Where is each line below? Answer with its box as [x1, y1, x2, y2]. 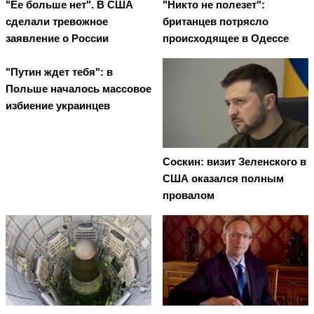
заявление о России [6, 32, 109, 45]
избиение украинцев [6, 100, 110, 112]
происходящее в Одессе [163, 32, 289, 45]
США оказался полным [163, 172, 284, 185]
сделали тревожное [6, 15, 108, 28]
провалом [163, 189, 214, 202]
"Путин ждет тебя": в [6, 66, 113, 78]
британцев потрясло [163, 15, 268, 28]
